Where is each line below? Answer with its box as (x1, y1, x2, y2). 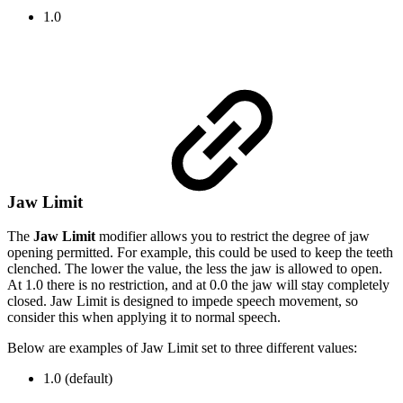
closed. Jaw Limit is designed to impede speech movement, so (7, 293, 358, 309)
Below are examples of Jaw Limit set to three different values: (7, 340, 357, 356)
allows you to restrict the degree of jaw (150, 228, 370, 245)
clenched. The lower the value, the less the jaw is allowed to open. (7, 261, 382, 277)
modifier (99, 228, 147, 245)
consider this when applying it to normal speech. (7, 309, 281, 326)
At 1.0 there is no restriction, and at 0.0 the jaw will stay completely (7, 277, 390, 293)
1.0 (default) (43, 371, 112, 387)
